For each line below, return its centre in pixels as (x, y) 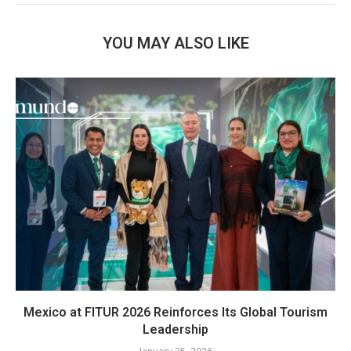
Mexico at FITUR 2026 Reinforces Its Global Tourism (175, 312)
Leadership (175, 329)
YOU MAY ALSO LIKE (175, 43)
